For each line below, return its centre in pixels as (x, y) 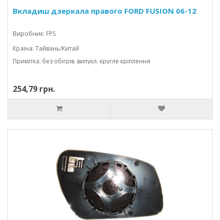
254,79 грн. (34, 89)
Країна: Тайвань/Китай (46, 48)
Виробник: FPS (34, 34)
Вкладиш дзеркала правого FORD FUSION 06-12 (105, 11)
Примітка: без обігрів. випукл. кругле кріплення (82, 61)
